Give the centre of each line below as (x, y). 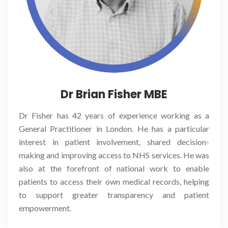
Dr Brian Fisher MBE (114, 94)
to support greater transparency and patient (114, 194)
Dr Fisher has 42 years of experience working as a (114, 115)
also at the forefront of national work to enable (114, 168)
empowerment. (45, 208)
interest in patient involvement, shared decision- (114, 141)
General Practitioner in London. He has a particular (114, 128)
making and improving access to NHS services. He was (114, 155)
